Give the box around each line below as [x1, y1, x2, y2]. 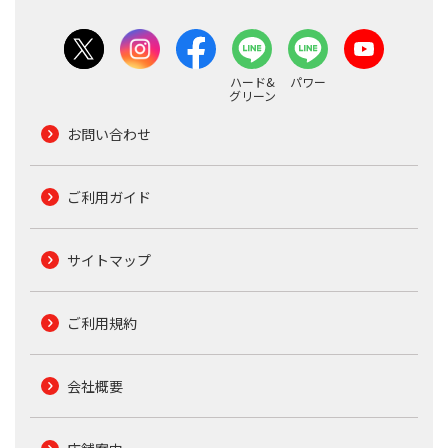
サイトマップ [66, 249, 151, 270]
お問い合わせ [66, 123, 151, 144]
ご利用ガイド [66, 186, 151, 207]
